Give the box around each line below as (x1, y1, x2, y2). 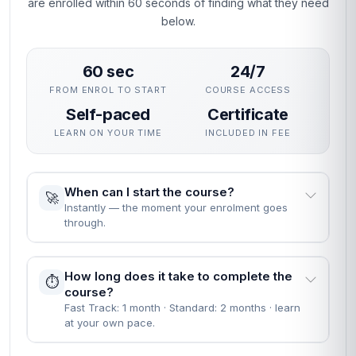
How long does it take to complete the (64, 269, 292, 284)
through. (64, 216, 106, 229)
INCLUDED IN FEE (205, 127, 291, 138)
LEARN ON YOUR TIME (54, 127, 162, 138)
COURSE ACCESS (204, 84, 292, 95)
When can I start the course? (64, 184, 234, 199)
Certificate (207, 105, 288, 124)
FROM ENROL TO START (49, 84, 167, 95)
